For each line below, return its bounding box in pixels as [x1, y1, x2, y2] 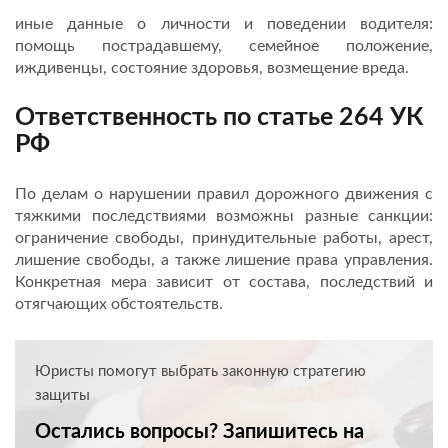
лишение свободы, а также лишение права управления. [15, 251, 433, 268]
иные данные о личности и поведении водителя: [15, 15, 433, 32]
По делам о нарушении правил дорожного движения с [15, 185, 433, 202]
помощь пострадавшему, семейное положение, [15, 37, 433, 54]
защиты [35, 387, 90, 403]
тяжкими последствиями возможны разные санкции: [15, 207, 433, 224]
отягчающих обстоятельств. [15, 295, 223, 312]
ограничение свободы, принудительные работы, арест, [15, 229, 433, 246]
